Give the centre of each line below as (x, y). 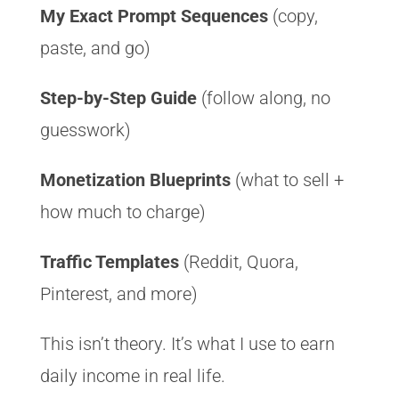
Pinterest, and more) (118, 293)
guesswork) (85, 130)
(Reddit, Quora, (238, 261)
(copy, (293, 16)
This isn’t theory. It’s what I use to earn (187, 343)
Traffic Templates (109, 261)
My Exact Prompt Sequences (154, 16)
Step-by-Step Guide (118, 98)
